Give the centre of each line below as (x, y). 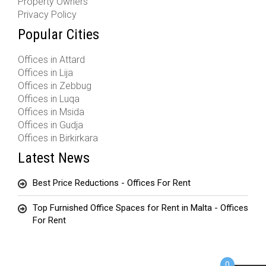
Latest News (54, 158)
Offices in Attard (51, 60)
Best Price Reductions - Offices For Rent (112, 183)
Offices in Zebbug (55, 86)
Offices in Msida (51, 112)
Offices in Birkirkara (58, 138)
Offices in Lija (45, 73)
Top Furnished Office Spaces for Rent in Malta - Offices (140, 208)
